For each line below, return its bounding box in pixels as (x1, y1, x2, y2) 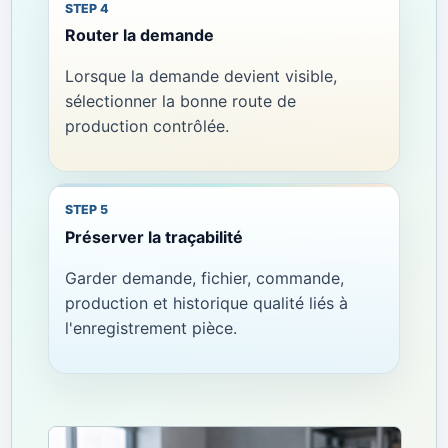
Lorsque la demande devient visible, (64, 66, 337, 87)
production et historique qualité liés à (64, 292, 348, 313)
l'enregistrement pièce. (64, 317, 237, 338)
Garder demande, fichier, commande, (64, 267, 344, 288)
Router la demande (64, 25, 214, 46)
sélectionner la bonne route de (64, 91, 296, 112)
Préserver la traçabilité (64, 226, 243, 247)
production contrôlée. (64, 116, 229, 137)
